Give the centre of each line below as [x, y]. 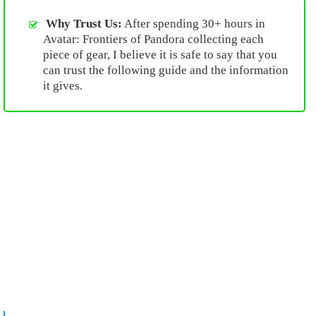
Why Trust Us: [84, 24]
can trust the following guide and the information [166, 71]
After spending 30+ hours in [194, 24]
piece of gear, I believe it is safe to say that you [160, 55]
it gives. [63, 86]
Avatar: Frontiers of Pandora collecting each [153, 39]
